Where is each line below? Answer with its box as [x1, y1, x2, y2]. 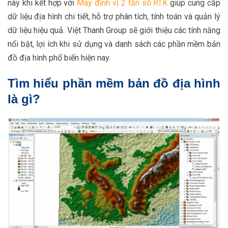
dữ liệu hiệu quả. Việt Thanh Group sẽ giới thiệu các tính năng [8, 25, 220, 35]
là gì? [8, 92, 40, 106]
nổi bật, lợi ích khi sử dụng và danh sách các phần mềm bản [8, 39, 220, 49]
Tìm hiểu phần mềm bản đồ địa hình [8, 76, 220, 90]
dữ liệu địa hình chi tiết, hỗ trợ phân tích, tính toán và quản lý [8, 11, 220, 21]
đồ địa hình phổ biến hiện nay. [8, 52, 110, 63]
